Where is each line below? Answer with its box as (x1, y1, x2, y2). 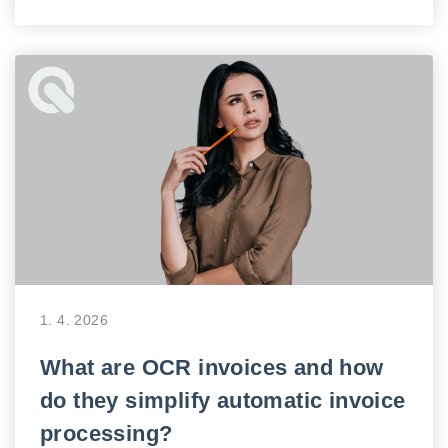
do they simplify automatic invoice (40, 388, 406, 413)
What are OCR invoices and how (40, 355, 384, 380)
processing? (40, 421, 173, 446)
